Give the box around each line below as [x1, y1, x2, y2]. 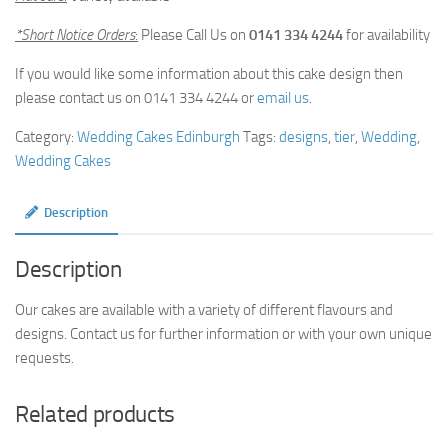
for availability [343, 26, 430, 45]
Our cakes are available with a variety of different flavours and [15, 301, 393, 320]
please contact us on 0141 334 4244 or [15, 89, 257, 108]
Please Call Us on [138, 26, 249, 45]
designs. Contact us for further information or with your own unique [15, 325, 432, 344]
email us [257, 89, 309, 108]
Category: [15, 128, 77, 147]
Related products [15, 401, 176, 429]
